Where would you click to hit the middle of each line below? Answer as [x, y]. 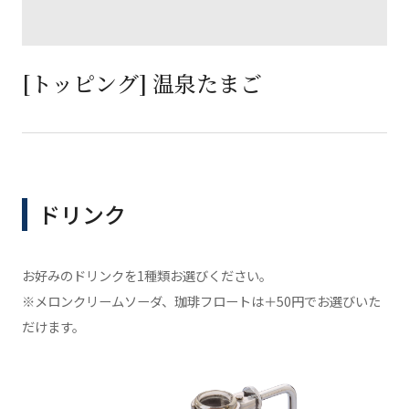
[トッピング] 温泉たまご [142, 83]
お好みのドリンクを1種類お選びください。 [147, 276]
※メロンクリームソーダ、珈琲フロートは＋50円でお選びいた [201, 301]
